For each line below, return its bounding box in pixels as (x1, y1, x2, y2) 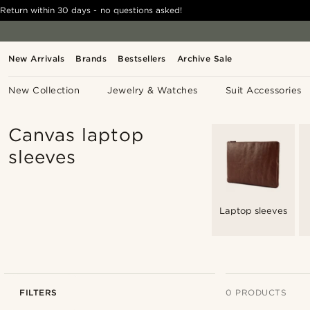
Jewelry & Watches (107, 85, 198, 95)
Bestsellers (118, 53, 166, 64)
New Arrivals (8, 53, 65, 64)
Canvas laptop (8, 124, 145, 145)
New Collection (8, 85, 80, 95)
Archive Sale (176, 53, 232, 64)
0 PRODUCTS (226, 287, 287, 298)
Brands (75, 53, 107, 64)
